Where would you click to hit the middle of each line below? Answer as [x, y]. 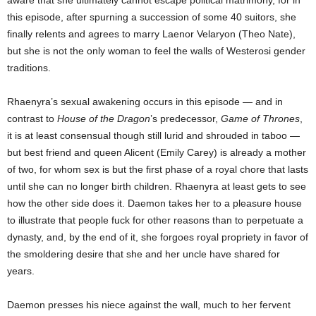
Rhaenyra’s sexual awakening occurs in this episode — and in [145, 102]
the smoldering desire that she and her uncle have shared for [144, 254]
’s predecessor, [186, 119]
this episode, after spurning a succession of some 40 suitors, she [152, 17]
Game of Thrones [260, 119]
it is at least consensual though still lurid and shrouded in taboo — [153, 135]
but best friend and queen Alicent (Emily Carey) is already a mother [157, 152]
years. [21, 271]
